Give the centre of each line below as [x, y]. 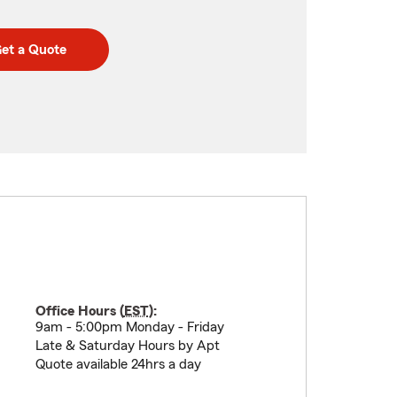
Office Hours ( [79, 311]
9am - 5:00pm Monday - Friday [129, 327]
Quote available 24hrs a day [118, 364]
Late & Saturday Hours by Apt [127, 346]
